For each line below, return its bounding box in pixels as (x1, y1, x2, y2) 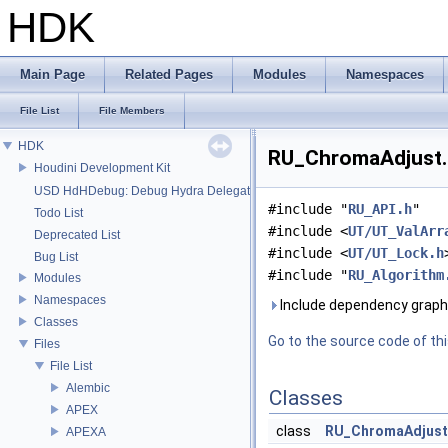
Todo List (34, 206, 83, 220)
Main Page (20, 67, 85, 82)
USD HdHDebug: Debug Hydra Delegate (34, 184, 257, 198)
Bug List (34, 250, 78, 264)
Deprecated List (34, 228, 120, 242)
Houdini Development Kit (34, 160, 170, 175)
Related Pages (125, 67, 213, 82)
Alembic (66, 380, 110, 395)
